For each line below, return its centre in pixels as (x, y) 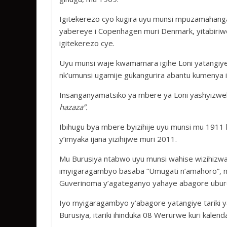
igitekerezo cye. (87, 43)
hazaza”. (73, 107)
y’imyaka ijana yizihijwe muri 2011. (118, 139)
